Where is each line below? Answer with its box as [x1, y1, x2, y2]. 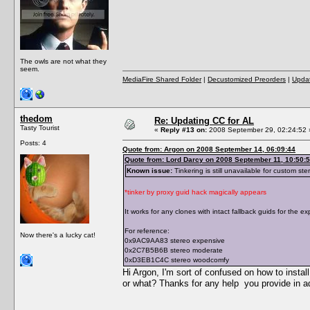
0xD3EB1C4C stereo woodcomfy [125, 255, 229, 264]
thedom [20, 113, 53, 124]
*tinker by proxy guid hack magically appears [125, 188, 266, 196]
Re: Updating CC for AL [154, 115, 254, 126]
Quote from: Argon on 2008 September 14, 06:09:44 [122, 145, 295, 153]
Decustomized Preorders [208, 75, 286, 83]
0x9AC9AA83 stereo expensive [125, 236, 225, 244]
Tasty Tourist [20, 123, 60, 131]
